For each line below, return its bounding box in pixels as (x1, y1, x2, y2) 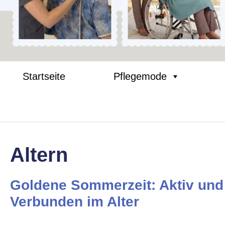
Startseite (23, 71, 65, 82)
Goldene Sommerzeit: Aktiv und (10, 177, 223, 193)
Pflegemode (114, 71, 167, 82)
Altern (10, 144, 68, 166)
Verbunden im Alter (10, 194, 139, 209)
